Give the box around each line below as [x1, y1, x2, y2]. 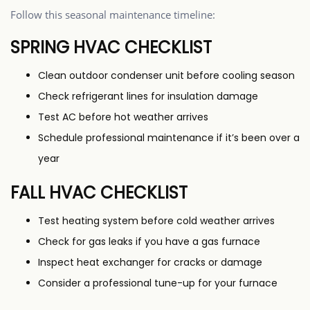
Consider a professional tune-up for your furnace [38, 276, 277, 291]
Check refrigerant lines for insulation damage [38, 89, 258, 104]
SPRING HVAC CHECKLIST [10, 36, 212, 60]
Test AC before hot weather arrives [38, 110, 208, 125]
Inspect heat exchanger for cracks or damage [38, 255, 262, 270]
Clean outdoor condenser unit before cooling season [38, 69, 295, 83]
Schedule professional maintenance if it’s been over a [38, 131, 300, 145]
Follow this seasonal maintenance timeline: [10, 8, 215, 22]
